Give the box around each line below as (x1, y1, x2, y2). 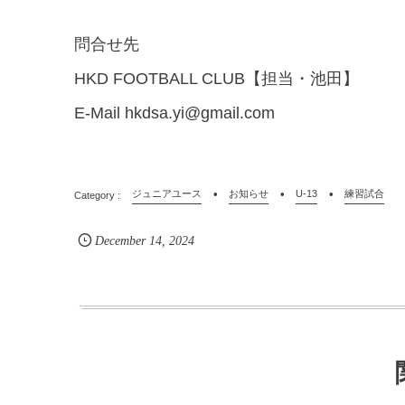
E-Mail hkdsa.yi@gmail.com (74, 104, 275, 123)
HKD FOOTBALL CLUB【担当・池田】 (74, 70, 359, 89)
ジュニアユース (132, 188, 202, 200)
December (95, 234, 146, 249)
